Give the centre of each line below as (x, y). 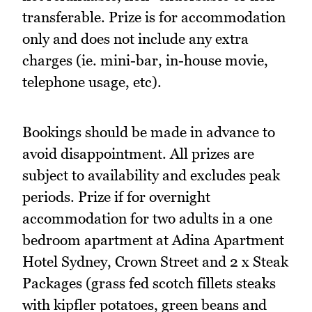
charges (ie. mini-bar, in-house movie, (145, 60)
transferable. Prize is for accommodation (154, 17)
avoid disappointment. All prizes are (138, 154)
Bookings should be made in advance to (149, 132)
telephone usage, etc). (92, 81)
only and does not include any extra (135, 38)
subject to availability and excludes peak (151, 175)
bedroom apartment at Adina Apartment (153, 240)
